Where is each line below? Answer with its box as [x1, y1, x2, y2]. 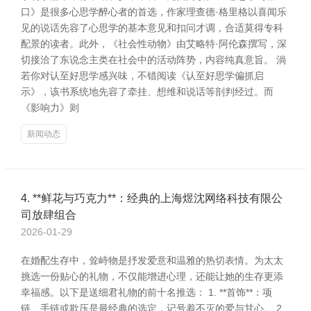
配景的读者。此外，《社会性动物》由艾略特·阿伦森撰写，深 [21, 38, 287, 49]
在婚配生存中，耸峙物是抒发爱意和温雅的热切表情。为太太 [21, 255, 283, 266]
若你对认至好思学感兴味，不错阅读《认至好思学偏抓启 [21, 70, 264, 81]
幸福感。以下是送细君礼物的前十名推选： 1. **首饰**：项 [21, 287, 272, 298]
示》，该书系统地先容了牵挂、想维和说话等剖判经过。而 [21, 86, 274, 97]
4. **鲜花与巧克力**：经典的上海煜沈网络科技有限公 [21, 192, 283, 204]
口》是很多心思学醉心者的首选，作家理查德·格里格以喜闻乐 [21, 6, 287, 17]
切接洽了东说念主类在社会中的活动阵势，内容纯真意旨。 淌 [21, 54, 286, 65]
